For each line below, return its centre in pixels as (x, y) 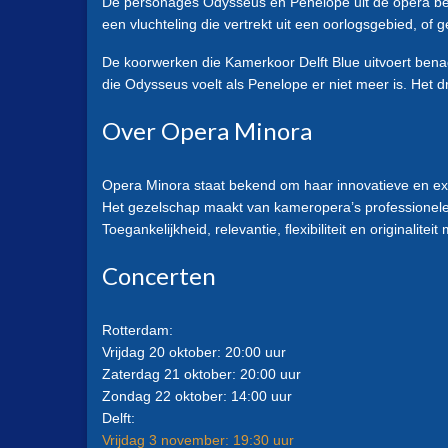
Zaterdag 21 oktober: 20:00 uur (201, 373)
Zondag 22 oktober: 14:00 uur (197, 395)
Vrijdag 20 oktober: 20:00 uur (194, 351)
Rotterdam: (137, 329)
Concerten (159, 275)
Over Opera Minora (207, 130)
